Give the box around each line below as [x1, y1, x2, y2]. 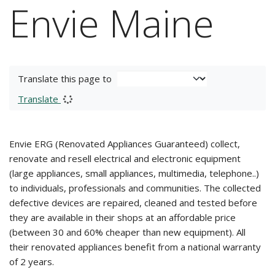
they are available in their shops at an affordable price [9, 211, 236, 223]
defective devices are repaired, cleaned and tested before [9, 196, 257, 209]
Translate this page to [18, 72, 112, 85]
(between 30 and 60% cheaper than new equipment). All [9, 226, 246, 238]
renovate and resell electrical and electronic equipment [9, 152, 241, 165]
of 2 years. [9, 255, 54, 268]
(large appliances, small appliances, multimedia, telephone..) [9, 167, 259, 179]
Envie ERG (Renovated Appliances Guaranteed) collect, [9, 137, 240, 150]
